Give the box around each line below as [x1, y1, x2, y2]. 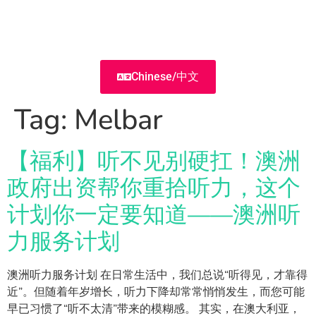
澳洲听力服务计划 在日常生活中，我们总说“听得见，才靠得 [7, 267, 308, 283]
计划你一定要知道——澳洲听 [7, 200, 300, 230]
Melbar [74, 101, 163, 139]
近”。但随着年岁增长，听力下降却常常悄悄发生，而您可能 [7, 284, 305, 300]
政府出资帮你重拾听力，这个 [7, 173, 300, 203]
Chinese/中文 [131, 70, 199, 83]
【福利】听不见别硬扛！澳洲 [7, 146, 300, 176]
